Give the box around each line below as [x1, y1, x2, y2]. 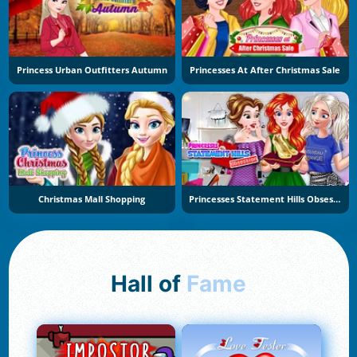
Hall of [127, 270, 186, 298]
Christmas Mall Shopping [38, 193, 146, 205]
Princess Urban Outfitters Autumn [16, 65, 167, 76]
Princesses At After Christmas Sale [190, 65, 341, 76]
